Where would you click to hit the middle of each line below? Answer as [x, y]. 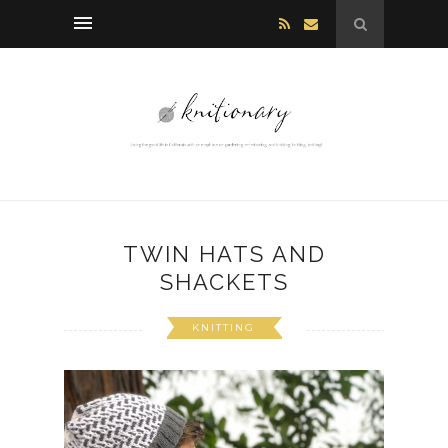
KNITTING [223, 328]
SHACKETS [224, 282]
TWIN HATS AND [224, 254]
